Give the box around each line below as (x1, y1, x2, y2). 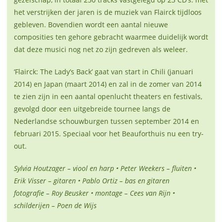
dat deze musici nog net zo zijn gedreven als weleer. (14, 45, 188, 55)
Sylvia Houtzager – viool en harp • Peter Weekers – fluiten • (14, 164, 196, 173)
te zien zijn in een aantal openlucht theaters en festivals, (14, 92, 202, 102)
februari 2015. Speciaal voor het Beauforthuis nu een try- (14, 129, 204, 139)
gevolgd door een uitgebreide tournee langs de (14, 104, 170, 114)
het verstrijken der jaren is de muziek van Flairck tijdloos (14, 7, 202, 17)
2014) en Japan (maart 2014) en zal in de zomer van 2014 (14, 79, 202, 89)
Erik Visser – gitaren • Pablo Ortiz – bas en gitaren (14, 176, 169, 186)
